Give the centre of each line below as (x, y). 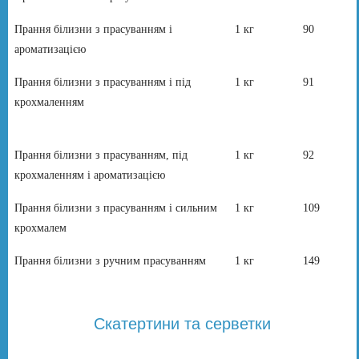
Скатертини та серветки (182, 323)
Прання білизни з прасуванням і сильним (116, 208)
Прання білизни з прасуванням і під (103, 82)
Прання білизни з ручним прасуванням (111, 260)
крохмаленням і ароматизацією (90, 175)
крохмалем (41, 228)
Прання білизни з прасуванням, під (101, 155)
